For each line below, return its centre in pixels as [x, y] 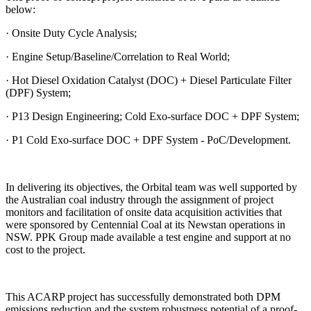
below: [20, 9]
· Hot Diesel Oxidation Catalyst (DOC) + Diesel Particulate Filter [149, 80]
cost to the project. [45, 249]
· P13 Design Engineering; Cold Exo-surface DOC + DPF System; [152, 116]
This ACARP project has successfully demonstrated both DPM [143, 296]
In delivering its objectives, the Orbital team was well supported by [151, 187]
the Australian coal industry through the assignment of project [140, 199]
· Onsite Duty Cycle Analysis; [71, 33]
